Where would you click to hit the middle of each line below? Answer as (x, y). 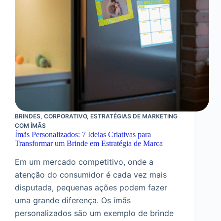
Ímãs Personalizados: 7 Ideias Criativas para (83, 135)
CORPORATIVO (65, 116)
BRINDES (28, 116)
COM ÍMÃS (30, 126)
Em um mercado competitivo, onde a (84, 162)
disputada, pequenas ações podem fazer (91, 188)
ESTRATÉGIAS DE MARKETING (134, 116)
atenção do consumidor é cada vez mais (91, 175)
